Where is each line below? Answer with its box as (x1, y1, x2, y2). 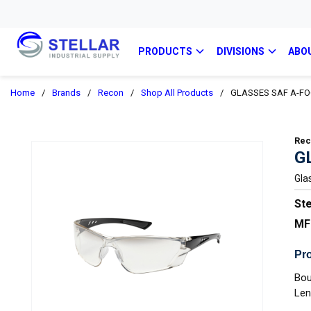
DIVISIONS (216, 46, 264, 57)
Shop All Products (141, 87, 213, 98)
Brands (52, 87, 81, 98)
